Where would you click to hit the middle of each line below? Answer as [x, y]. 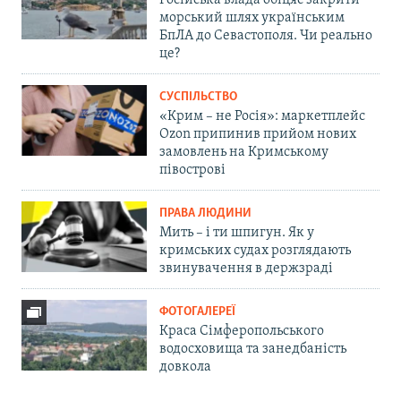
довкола [185, 367]
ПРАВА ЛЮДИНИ [205, 214]
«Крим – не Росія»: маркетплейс [262, 117]
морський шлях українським [252, 18]
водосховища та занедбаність [253, 350]
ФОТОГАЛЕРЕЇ [197, 312]
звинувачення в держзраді [246, 269]
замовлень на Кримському [244, 153]
